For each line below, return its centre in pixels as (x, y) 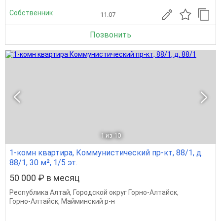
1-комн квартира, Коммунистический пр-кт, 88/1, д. (106, 153)
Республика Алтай (40, 192)
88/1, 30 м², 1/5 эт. (43, 163)
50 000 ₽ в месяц (44, 178)
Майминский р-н (88, 201)
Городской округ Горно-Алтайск (125, 192)
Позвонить (110, 35)
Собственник (31, 13)
